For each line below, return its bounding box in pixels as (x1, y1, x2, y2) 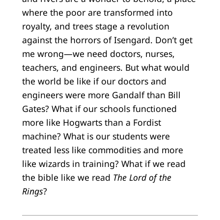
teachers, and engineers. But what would (22, 61, 190, 73)
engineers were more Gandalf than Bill (22, 88, 181, 101)
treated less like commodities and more (22, 143, 183, 156)
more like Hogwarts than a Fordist (22, 116, 161, 128)
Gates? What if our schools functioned (22, 102, 177, 114)
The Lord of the (112, 171, 171, 183)
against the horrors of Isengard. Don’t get (22, 33, 192, 46)
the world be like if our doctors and (22, 75, 166, 87)
